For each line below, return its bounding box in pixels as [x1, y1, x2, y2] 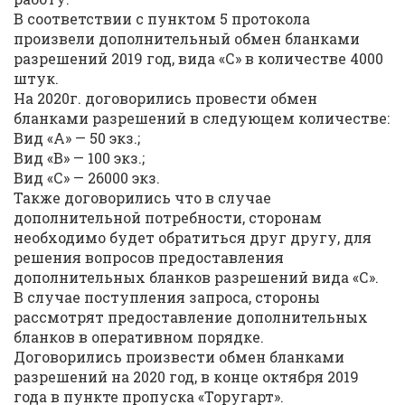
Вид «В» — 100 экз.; [14, 148, 145, 167]
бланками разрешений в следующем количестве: [14, 108, 390, 127]
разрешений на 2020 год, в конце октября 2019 [14, 367, 359, 386]
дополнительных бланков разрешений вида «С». [14, 268, 379, 287]
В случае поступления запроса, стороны [14, 287, 320, 306]
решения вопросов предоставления [14, 248, 284, 267]
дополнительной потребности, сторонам [14, 208, 322, 227]
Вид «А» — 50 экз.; [14, 128, 140, 147]
